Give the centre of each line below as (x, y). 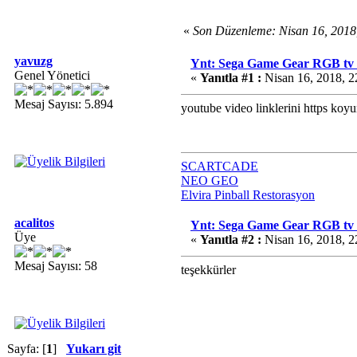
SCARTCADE (220, 166)
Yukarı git (94, 349)
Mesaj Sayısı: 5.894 (64, 104)
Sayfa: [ (27, 349)
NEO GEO (210, 180)
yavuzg (33, 61)
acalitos (34, 223)
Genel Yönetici (52, 75)
